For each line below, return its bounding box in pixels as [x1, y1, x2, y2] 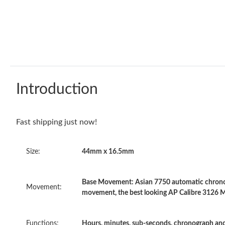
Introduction [16, 81, 98, 97]
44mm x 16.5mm [82, 147, 134, 155]
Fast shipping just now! [16, 118, 97, 126]
